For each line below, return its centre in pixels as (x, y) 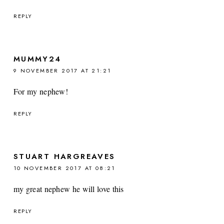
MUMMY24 (37, 59)
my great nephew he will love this (68, 188)
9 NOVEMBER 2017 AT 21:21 (62, 70)
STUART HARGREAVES (64, 156)
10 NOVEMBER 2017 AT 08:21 (64, 168)
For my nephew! (41, 91)
